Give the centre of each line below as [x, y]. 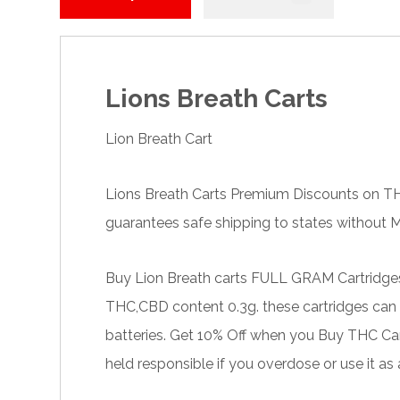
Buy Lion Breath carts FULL [199, 279]
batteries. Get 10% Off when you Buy [227, 336]
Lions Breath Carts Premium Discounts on [245, 195]
